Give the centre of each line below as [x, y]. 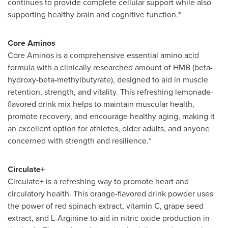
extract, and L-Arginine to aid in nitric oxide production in [109, 218]
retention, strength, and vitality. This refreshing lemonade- [110, 92]
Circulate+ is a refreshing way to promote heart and [98, 181]
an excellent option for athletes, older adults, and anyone [109, 129]
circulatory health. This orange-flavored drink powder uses [110, 194]
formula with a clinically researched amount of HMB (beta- [110, 67]
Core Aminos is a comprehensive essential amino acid [103, 55]
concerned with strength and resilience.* [79, 141]
